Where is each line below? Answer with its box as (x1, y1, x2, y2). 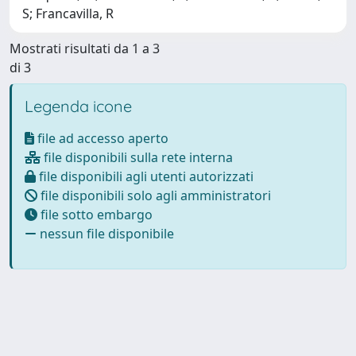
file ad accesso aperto (34, 129, 168, 147)
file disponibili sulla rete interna (41, 148, 233, 166)
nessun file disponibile (37, 224, 174, 242)
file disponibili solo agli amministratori (37, 186, 271, 204)
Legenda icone (25, 95, 132, 116)
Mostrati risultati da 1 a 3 (10, 39, 160, 57)
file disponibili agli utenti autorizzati (36, 167, 253, 185)
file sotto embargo (37, 205, 153, 223)
